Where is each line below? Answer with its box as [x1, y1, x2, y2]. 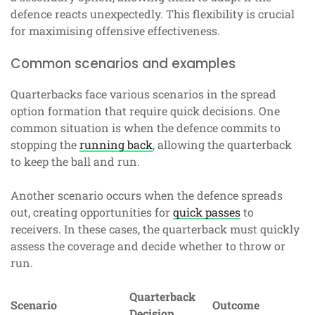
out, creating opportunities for [11, 204, 173, 219]
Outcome [212, 297, 259, 312]
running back [79, 136, 153, 152]
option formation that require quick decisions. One [11, 103, 280, 118]
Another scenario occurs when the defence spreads [11, 187, 283, 202]
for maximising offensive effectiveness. [11, 22, 220, 38]
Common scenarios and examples [11, 53, 236, 73]
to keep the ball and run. [11, 153, 140, 169]
